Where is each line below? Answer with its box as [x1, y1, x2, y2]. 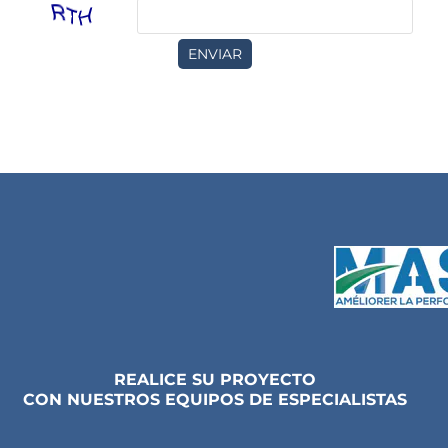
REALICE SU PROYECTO [114, 370, 316, 389]
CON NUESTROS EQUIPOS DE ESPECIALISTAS [23, 390, 407, 409]
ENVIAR [188, 45, 242, 63]
